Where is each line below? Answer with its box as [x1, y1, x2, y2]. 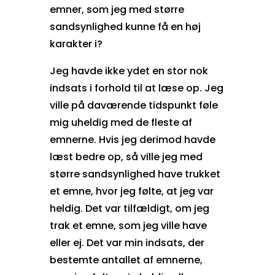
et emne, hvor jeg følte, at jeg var [49, 184, 214, 198]
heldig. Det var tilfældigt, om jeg [49, 201, 209, 215]
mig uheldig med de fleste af [49, 115, 192, 130]
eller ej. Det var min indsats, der [49, 235, 204, 250]
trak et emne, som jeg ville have [49, 218, 207, 233]
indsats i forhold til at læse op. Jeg [49, 80, 223, 95]
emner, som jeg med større [49, 2, 184, 17]
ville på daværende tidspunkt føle [49, 98, 218, 112]
